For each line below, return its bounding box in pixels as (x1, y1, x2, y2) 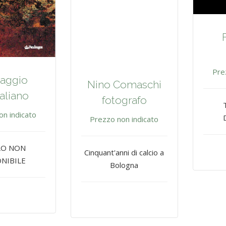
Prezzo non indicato (90, 114, 159, 125)
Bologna (110, 160, 139, 171)
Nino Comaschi (87, 78, 161, 91)
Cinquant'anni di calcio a (84, 147, 164, 158)
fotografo (101, 94, 147, 107)
